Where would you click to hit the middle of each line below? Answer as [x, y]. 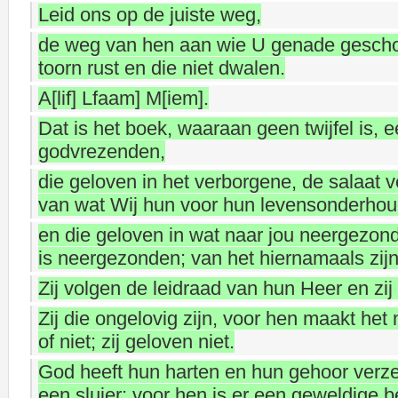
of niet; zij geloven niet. [136, 342]
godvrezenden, [102, 151]
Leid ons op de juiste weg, [150, 15]
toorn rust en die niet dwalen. [162, 68]
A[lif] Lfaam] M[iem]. [123, 98]
